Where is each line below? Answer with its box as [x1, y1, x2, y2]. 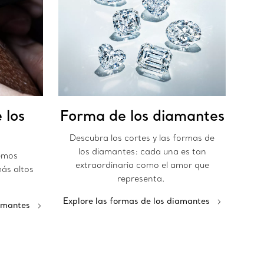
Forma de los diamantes [60, 106, 225, 125]
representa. [117, 173, 167, 184]
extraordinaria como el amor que [75, 160, 209, 171]
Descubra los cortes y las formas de [70, 133, 214, 144]
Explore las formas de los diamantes [62, 196, 210, 207]
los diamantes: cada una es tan [78, 146, 206, 157]
